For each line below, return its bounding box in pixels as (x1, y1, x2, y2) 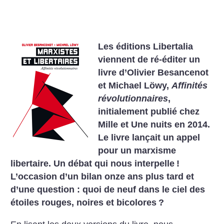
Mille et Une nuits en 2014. (98, 119, 210, 129)
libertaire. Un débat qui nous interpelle (10, 158, 175, 168)
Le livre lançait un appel (98, 132, 200, 142)
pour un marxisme (98, 145, 176, 155)
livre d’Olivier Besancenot (98, 67, 209, 77)
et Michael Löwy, (98, 80, 172, 90)
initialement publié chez (98, 106, 200, 116)
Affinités (171, 80, 208, 90)
